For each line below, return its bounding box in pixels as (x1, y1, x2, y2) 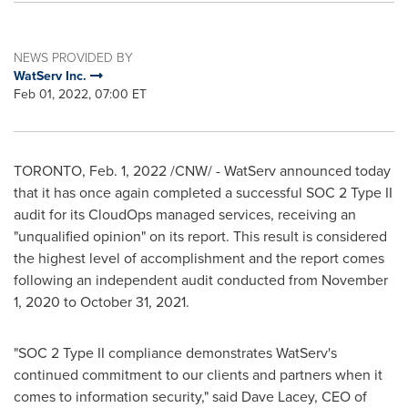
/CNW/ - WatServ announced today (167, 160, 391, 180)
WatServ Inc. (14, 66, 90, 85)
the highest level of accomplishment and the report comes (14, 248, 384, 268)
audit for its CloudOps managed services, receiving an (14, 204, 356, 224)
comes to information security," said (14, 386, 241, 406)
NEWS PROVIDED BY (14, 48, 133, 66)
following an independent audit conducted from (14, 270, 321, 290)
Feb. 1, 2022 (89, 160, 167, 180)
